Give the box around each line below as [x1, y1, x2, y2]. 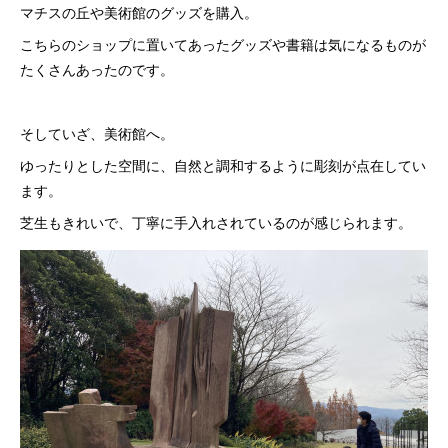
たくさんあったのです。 [20, 59, 174, 79]
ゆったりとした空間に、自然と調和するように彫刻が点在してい [20, 155, 426, 175]
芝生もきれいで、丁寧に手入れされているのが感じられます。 [20, 212, 412, 232]
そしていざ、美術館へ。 [20, 123, 174, 143]
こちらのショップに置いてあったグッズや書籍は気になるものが [20, 34, 426, 54]
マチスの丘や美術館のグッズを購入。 [20, 2, 258, 22]
